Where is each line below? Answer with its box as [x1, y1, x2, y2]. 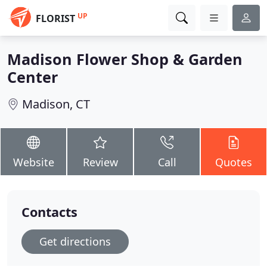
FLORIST [36, 12, 75, 25]
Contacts [21, 203, 77, 221]
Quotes [215, 155, 252, 169]
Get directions [39, 234, 111, 249]
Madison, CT [22, 96, 90, 112]
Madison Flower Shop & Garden [7, 49, 243, 69]
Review [82, 155, 118, 169]
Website [13, 155, 54, 169]
